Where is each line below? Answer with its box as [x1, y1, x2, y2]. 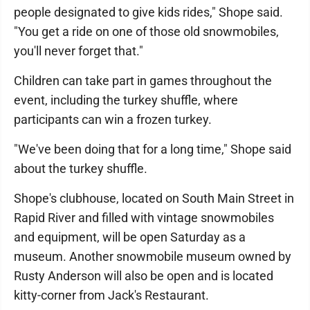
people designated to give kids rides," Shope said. [14, 5, 283, 19]
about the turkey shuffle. [14, 161, 147, 176]
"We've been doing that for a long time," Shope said [14, 142, 291, 156]
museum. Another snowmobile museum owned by [14, 249, 291, 264]
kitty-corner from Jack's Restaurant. [14, 288, 209, 302]
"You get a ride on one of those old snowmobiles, [14, 24, 279, 39]
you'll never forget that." [14, 44, 143, 58]
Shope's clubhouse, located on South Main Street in [14, 191, 294, 206]
